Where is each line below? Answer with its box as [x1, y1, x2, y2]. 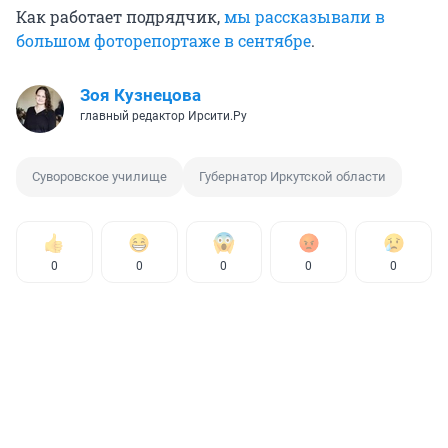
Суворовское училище [32, 169, 167, 185]
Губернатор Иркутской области [199, 169, 386, 185]
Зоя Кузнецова [80, 85, 201, 106]
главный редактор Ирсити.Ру [80, 109, 247, 124]
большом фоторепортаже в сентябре [16, 30, 311, 52]
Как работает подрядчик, [16, 6, 224, 28]
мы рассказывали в [224, 6, 385, 28]
